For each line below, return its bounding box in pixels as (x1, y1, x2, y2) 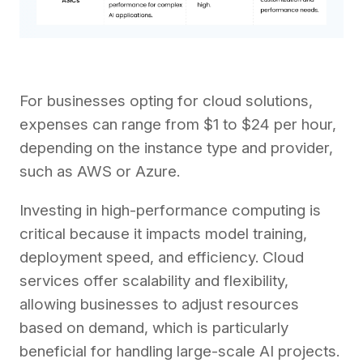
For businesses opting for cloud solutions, (19, 92, 313, 111)
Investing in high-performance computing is (19, 201, 321, 220)
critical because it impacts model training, (19, 224, 307, 244)
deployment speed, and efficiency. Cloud (19, 248, 304, 267)
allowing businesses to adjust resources (19, 295, 299, 314)
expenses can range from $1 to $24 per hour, (19, 115, 336, 135)
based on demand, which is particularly (19, 318, 288, 338)
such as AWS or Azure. (19, 162, 180, 181)
